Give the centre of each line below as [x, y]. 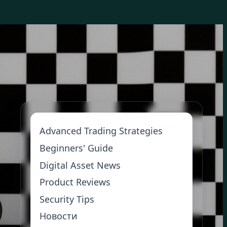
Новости [59, 216]
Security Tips [67, 199]
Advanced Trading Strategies [101, 131]
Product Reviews [75, 182]
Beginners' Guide [77, 148]
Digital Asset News [80, 165]
